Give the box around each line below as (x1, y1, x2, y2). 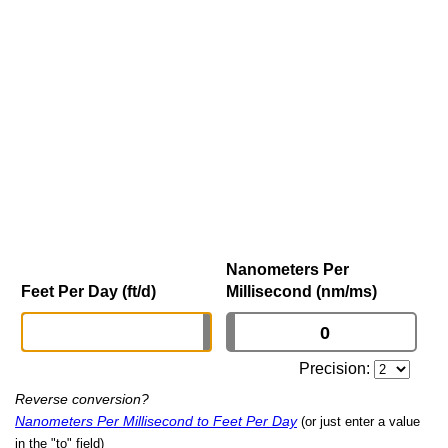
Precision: (299, 360, 375, 378)
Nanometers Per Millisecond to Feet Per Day (15, 413, 297, 430)
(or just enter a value (301, 414, 420, 430)
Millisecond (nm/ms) (226, 283, 377, 301)
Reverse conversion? (15, 391, 149, 408)
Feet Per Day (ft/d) (21, 283, 156, 301)
